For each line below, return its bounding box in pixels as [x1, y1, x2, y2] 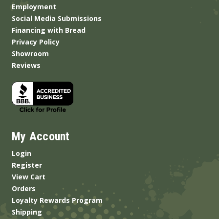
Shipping [12, 207, 42, 217]
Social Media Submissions [12, 13, 102, 23]
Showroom [12, 48, 49, 58]
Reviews [12, 60, 41, 70]
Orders [12, 183, 36, 193]
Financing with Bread [12, 25, 86, 35]
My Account [12, 129, 70, 143]
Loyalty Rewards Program [12, 195, 103, 205]
